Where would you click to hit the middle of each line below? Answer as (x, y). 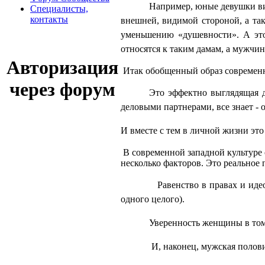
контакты (49, 19)
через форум (62, 89)
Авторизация (62, 67)
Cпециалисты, (59, 9)
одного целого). (154, 199)
